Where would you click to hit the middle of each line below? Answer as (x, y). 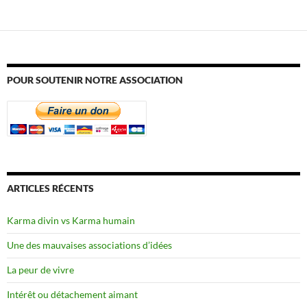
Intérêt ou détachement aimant (72, 294)
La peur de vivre (40, 269)
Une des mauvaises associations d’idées (89, 245)
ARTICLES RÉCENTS (50, 188)
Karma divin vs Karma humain (71, 220)
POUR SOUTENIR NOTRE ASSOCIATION (95, 79)
